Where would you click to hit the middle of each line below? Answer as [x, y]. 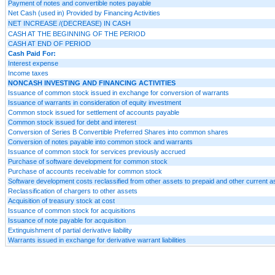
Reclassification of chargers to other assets [73, 191]
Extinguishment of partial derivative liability [70, 230]
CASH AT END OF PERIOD [49, 43]
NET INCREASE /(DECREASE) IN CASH [69, 23]
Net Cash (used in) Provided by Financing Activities [84, 13]
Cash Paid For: [32, 53]
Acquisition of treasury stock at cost [61, 200]
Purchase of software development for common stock [88, 161]
